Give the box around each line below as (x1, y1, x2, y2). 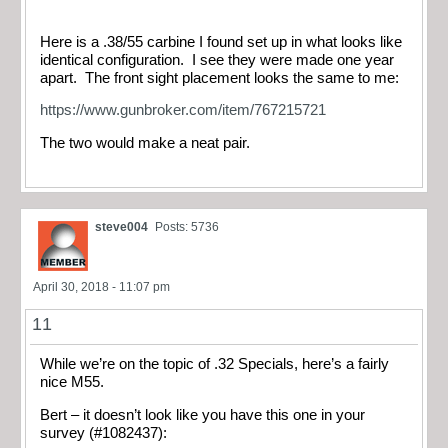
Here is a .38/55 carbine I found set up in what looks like (40, 33, 402, 50)
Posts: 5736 (155, 220, 219, 235)
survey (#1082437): (40, 424, 167, 441)
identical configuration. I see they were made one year (40, 51, 394, 68)
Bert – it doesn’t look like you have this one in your (40, 406, 365, 423)
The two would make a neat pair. (40, 134, 250, 151)
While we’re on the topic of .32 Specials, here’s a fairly (40, 356, 389, 373)
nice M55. (40, 374, 104, 391)
